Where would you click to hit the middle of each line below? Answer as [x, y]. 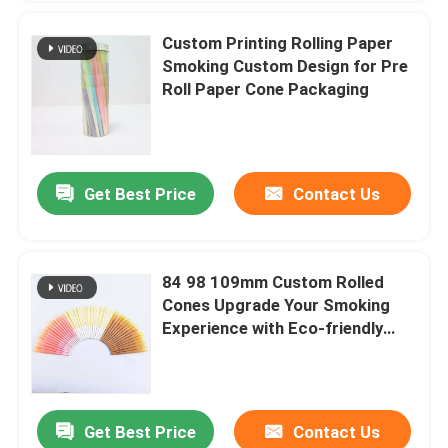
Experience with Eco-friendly [273, 327]
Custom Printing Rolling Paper [278, 42]
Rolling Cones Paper [239, 350]
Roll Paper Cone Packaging [266, 88]
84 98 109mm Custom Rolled [273, 281]
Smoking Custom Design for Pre [285, 65]
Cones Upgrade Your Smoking [276, 304]
